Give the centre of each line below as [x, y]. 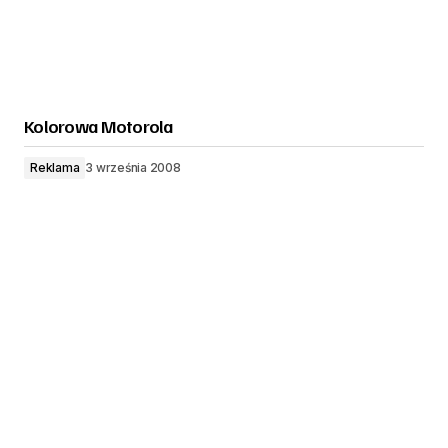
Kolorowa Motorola [98, 126]
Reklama [55, 167]
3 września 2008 [133, 167]
